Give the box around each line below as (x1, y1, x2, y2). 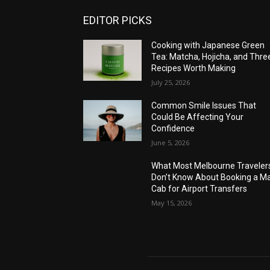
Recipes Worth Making (151, 63, 236, 74)
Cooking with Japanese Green (151, 40, 265, 51)
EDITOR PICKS (83, 14, 152, 27)
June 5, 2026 (151, 138, 190, 148)
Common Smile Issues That (151, 101, 257, 111)
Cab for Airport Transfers (151, 184, 248, 194)
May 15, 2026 (151, 198, 192, 208)
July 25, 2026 (151, 78, 190, 87)
